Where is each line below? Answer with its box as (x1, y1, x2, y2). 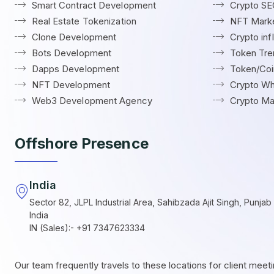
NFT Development (31, 78, 110, 91)
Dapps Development (31, 62, 120, 75)
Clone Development (31, 31, 117, 43)
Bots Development (31, 46, 112, 59)
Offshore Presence (15, 134, 149, 152)
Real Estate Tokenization (31, 15, 136, 27)
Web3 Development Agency (31, 94, 152, 106)
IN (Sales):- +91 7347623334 (29, 222, 145, 233)
